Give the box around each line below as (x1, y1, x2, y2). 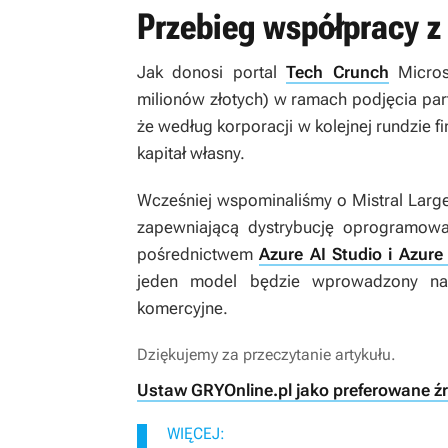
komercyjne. (137, 298, 228, 319)
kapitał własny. (137, 143, 245, 164)
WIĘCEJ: (167, 424, 225, 444)
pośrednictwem (137, 244, 260, 265)
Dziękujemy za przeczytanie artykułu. (137, 345, 396, 365)
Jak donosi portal (137, 62, 287, 83)
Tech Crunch (286, 62, 389, 83)
